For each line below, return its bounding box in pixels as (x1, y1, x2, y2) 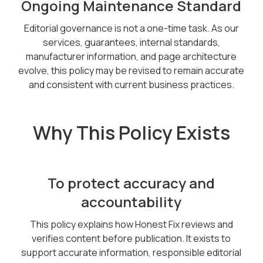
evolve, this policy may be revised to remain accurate (18, 64, 245, 77)
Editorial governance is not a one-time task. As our (23, 22, 239, 35)
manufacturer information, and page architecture (26, 50, 237, 63)
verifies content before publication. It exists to (32, 232, 231, 245)
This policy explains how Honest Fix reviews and (29, 218, 233, 231)
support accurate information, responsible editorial (21, 246, 242, 259)
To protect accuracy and (48, 173, 215, 193)
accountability (81, 192, 182, 211)
